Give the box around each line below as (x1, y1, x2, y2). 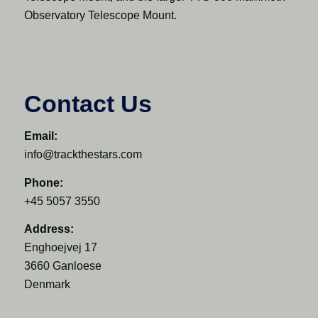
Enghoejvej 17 (23, 241, 97, 254)
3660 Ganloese (23, 260, 102, 273)
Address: (23, 223, 74, 236)
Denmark (23, 278, 70, 291)
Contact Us (23, 90, 152, 118)
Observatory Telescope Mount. (23, 9, 177, 21)
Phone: (23, 176, 63, 189)
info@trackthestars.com (23, 148, 142, 161)
